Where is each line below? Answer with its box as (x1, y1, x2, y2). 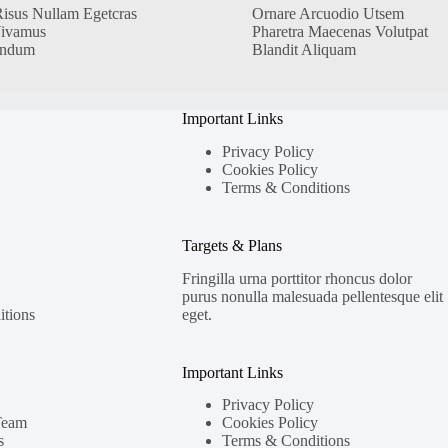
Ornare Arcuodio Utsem (251, 4, 404, 22)
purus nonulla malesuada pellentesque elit (181, 287, 443, 305)
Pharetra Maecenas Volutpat (251, 22, 428, 40)
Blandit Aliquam (251, 40, 356, 58)
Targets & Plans (181, 236, 282, 254)
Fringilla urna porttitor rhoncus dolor (181, 269, 412, 287)
